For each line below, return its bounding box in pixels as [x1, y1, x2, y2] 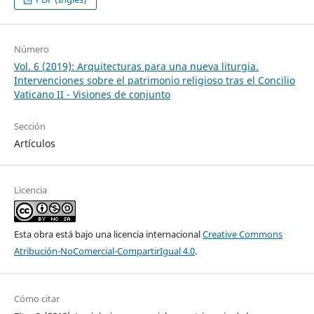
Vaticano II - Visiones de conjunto [13, 87, 170, 101]
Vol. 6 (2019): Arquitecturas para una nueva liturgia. [13, 59, 259, 73]
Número [13, 42, 49, 55]
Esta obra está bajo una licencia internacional [13, 228, 203, 241]
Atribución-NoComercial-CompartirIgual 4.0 [13, 245, 195, 258]
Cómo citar [13, 292, 60, 306]
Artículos [13, 137, 55, 150]
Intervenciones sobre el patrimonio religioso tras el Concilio [13, 73, 295, 87]
